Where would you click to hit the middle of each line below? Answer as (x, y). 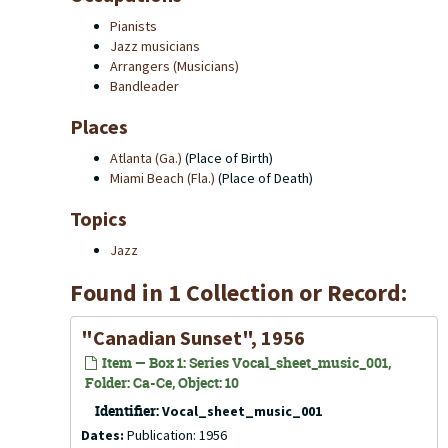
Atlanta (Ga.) (146, 158)
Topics (98, 218)
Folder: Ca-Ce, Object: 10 (162, 382)
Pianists (133, 26)
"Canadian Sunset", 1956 (193, 337)
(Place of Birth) (227, 158)
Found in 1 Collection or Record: (238, 292)
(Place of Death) (264, 178)
